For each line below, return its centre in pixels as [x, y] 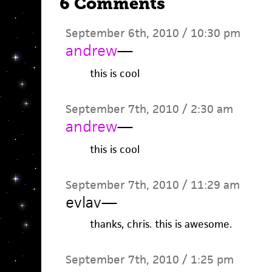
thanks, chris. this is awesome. [161, 224]
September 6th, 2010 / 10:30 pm [153, 33]
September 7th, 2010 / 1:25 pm [149, 260]
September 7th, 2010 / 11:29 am [152, 185]
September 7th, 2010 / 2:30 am [149, 109]
